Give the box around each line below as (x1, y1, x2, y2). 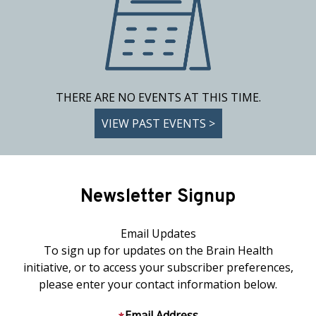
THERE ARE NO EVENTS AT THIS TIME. (55, 90, 261, 105)
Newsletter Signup (80, 186, 236, 209)
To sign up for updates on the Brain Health (43, 243, 273, 258)
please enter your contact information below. (39, 276, 277, 292)
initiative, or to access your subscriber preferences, (23, 260, 293, 275)
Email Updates (120, 226, 196, 241)
